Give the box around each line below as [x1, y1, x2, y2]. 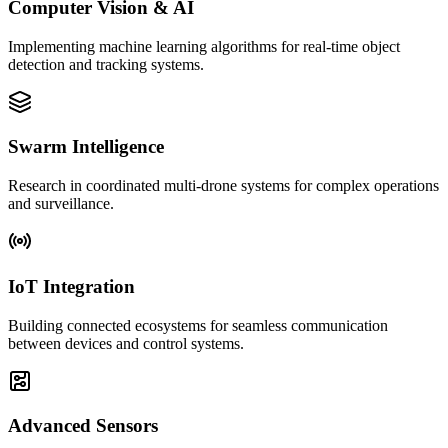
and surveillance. [8, 195, 114, 213]
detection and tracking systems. [8, 55, 204, 73]
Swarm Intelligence [8, 136, 164, 158]
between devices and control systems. [8, 334, 244, 352]
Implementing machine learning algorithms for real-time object [8, 37, 400, 55]
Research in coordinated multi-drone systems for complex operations [8, 177, 439, 195]
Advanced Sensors [8, 415, 158, 437]
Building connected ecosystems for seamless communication [8, 316, 388, 334]
